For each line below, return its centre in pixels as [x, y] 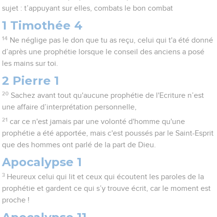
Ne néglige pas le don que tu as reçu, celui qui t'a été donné [111, 40]
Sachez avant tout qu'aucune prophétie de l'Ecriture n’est [107, 96]
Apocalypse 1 [42, 162]
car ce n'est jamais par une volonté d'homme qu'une [97, 122]
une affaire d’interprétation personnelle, [70, 107]
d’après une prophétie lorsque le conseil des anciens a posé [103, 52]
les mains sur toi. [30, 64]
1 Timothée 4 [42, 26]
